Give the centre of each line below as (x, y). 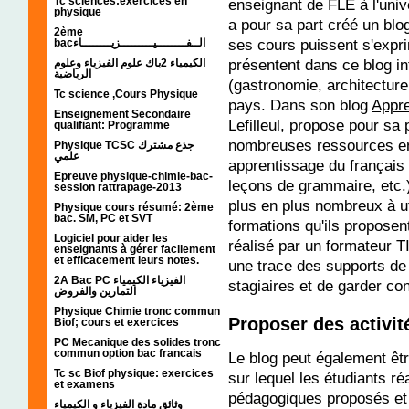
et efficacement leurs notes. (126, 260)
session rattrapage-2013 (118, 187)
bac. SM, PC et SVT (103, 218)
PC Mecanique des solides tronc (137, 342)
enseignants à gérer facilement (135, 249)
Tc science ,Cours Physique (126, 94)
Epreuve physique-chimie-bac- (133, 176)
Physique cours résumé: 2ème (134, 207)
